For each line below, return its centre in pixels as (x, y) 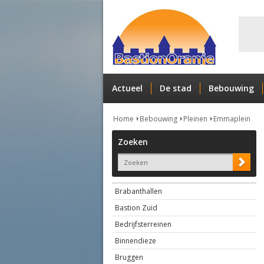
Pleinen (195, 119)
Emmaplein (232, 119)
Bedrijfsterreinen (143, 224)
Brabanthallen (138, 191)
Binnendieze (135, 241)
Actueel (127, 88)
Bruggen (129, 257)
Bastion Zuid (136, 208)
